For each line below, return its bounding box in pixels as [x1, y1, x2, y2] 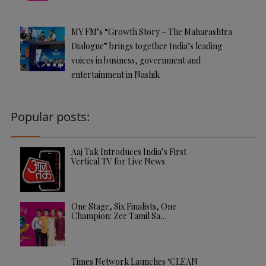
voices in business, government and [71, 54, 201, 66]
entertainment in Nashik [71, 68, 160, 80]
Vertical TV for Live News [71, 155, 165, 167]
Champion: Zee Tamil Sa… [71, 210, 167, 222]
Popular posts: [11, 108, 90, 125]
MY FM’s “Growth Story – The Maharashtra [71, 26, 232, 37]
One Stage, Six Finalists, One [71, 201, 176, 213]
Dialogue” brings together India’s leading [71, 40, 222, 52]
